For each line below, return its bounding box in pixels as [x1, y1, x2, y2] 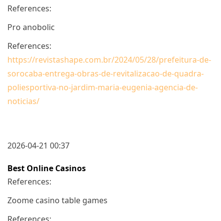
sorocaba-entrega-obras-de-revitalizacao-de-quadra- [7, 68, 204, 79]
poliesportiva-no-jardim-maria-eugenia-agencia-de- [7, 81, 198, 93]
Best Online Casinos [7, 162, 86, 174]
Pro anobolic [7, 21, 55, 33]
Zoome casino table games [7, 194, 108, 206]
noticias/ [7, 95, 39, 107]
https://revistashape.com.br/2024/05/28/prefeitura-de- [7, 54, 211, 65]
